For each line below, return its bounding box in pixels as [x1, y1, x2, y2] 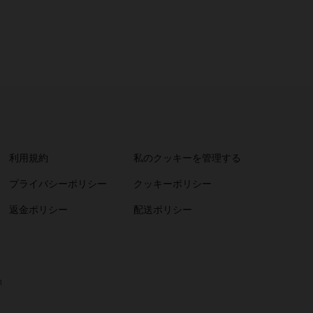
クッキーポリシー [133, 177, 212, 189]
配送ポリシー [133, 203, 192, 215]
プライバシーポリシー [8, 177, 107, 189]
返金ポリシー [8, 203, 68, 215]
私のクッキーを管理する [133, 152, 241, 163]
